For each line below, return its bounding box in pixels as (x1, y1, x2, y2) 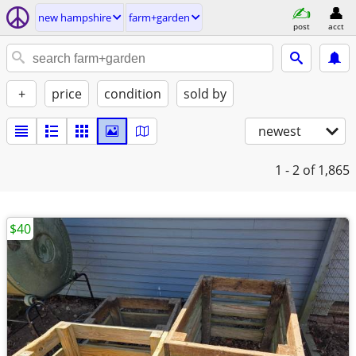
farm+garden (129, 10, 190, 25)
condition (104, 85, 161, 103)
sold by (184, 85, 226, 103)
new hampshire (38, 10, 111, 25)
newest (258, 122, 301, 140)
